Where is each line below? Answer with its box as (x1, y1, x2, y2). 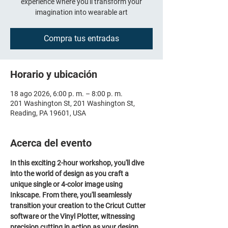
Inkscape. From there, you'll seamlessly (10, 191, 133, 199)
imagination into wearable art (35, 8, 128, 16)
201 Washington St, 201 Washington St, (10, 99, 135, 107)
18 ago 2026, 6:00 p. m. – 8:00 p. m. (10, 90, 123, 98)
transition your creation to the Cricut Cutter (10, 202, 147, 210)
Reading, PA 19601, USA (10, 109, 86, 117)
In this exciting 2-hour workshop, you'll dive (10, 159, 146, 167)
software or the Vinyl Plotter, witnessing (10, 212, 136, 220)
